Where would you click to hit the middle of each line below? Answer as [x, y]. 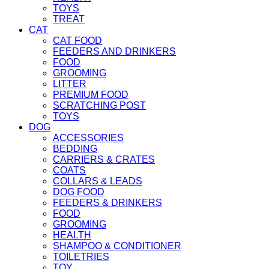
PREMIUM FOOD [91, 94]
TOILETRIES [81, 256]
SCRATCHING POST [99, 105]
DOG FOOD [79, 192]
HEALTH [72, 235]
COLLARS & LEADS [98, 181]
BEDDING [75, 148]
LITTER [70, 83]
